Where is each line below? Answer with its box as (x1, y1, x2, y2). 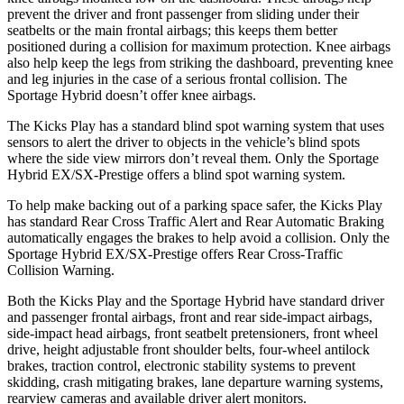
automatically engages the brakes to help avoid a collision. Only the (7, 229, 390, 245)
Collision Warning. (7, 262, 115, 278)
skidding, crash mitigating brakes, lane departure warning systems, (7, 373, 383, 390)
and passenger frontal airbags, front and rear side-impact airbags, (7, 308, 372, 325)
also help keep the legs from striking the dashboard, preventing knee (7, 54, 393, 70)
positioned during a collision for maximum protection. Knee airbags (7, 38, 390, 54)
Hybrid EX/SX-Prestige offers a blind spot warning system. (7, 166, 345, 182)
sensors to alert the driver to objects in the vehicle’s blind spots (7, 133, 360, 150)
